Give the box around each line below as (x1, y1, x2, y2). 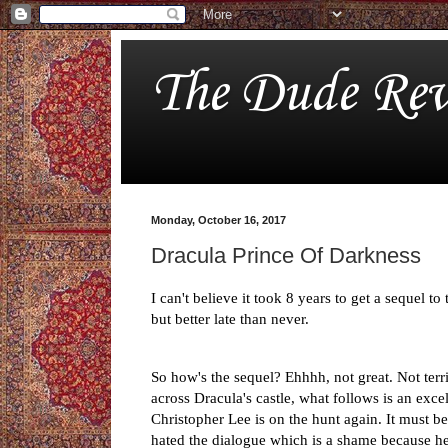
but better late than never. (151, 310, 309, 328)
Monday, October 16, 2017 (151, 214, 286, 226)
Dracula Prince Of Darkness (151, 242, 421, 268)
